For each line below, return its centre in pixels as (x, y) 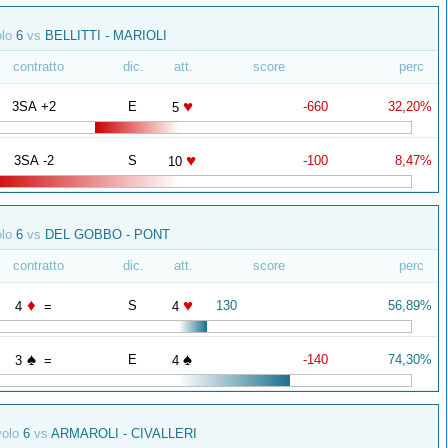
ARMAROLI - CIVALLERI (122, 433)
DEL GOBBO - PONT (105, 234)
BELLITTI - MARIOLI (104, 35)
